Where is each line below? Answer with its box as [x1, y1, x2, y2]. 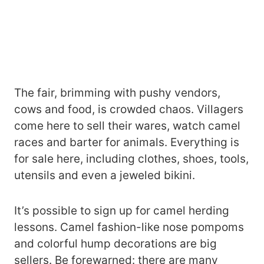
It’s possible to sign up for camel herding [14, 204, 229, 218]
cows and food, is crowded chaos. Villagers [14, 103, 243, 117]
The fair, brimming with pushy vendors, [14, 86, 220, 100]
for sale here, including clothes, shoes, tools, [14, 152, 249, 166]
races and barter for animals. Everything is [14, 136, 239, 150]
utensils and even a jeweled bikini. [14, 169, 195, 183]
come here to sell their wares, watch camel [14, 119, 240, 133]
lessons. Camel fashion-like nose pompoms [14, 220, 244, 235]
